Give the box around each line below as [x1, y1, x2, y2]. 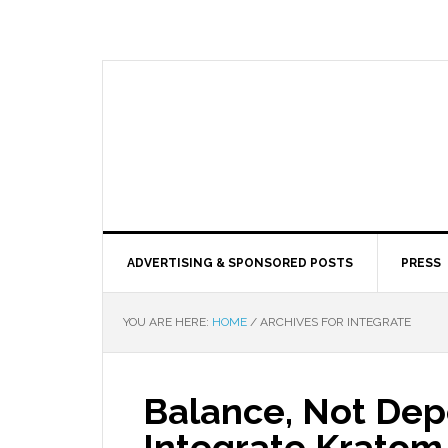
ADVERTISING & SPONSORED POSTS [127, 256, 353, 270]
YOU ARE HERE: [123, 315, 212, 329]
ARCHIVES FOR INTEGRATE [257, 315, 411, 329]
